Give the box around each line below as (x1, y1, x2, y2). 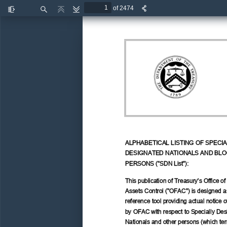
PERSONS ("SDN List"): (125, 159, 191, 166)
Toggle (10, 10, 29, 18)
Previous (60, 10, 84, 18)
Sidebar (10, 17, 32, 25)
